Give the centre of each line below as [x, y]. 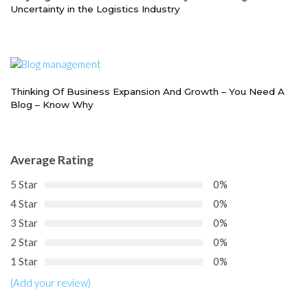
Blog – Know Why [52, 105]
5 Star [24, 185]
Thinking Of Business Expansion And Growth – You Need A [147, 92]
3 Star [24, 223]
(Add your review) [51, 283]
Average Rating [52, 160]
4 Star [24, 204]
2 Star [24, 242]
